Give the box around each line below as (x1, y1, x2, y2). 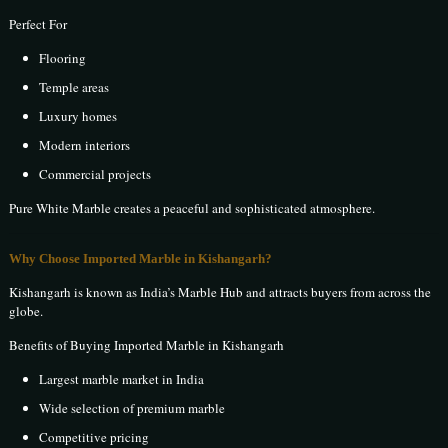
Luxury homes (39, 106, 118, 125)
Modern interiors (39, 135, 131, 154)
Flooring (39, 48, 87, 67)
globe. (9, 301, 44, 320)
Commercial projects (39, 164, 152, 183)
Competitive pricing (39, 427, 150, 446)
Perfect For (9, 14, 68, 33)
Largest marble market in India (39, 369, 205, 388)
